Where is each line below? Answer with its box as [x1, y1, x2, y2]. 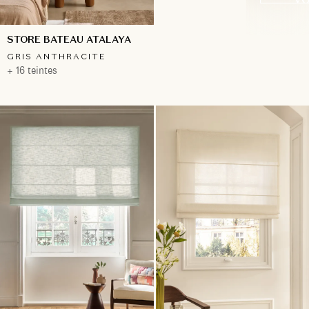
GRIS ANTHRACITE [7, 51, 106, 62]
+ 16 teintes [7, 64, 57, 77]
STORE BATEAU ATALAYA [7, 33, 131, 46]
